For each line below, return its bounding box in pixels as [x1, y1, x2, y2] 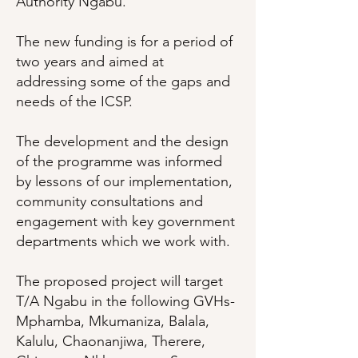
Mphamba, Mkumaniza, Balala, [16, 312, 209, 330]
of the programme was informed [16, 153, 222, 170]
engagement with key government [16, 213, 235, 230]
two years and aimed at [16, 53, 164, 70]
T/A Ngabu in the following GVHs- [16, 292, 235, 310]
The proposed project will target [16, 272, 223, 290]
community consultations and [16, 193, 203, 210]
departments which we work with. [16, 233, 230, 250]
